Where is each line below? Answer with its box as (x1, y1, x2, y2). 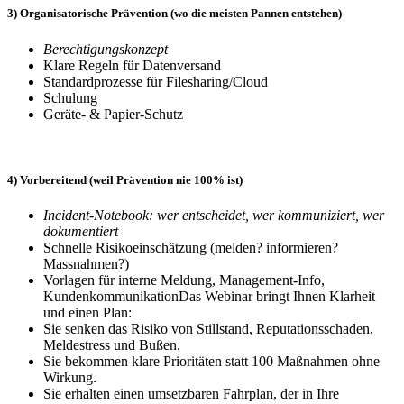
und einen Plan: (43, 304, 132, 320)
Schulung (43, 89, 101, 106)
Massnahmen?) (43, 255, 129, 271)
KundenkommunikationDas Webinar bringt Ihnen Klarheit (43, 288, 375, 304)
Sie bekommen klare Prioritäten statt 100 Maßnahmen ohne (43, 353, 380, 369)
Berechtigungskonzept (43, 41, 171, 57)
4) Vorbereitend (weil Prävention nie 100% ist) (7, 172, 243, 187)
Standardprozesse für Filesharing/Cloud (43, 73, 271, 89)
